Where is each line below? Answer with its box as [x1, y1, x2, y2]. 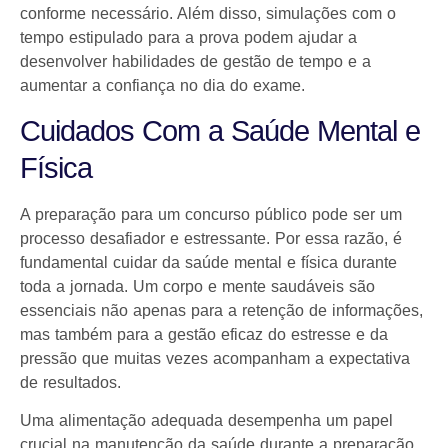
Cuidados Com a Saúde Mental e [20, 114, 420, 147]
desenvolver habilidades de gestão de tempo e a [20, 53, 371, 71]
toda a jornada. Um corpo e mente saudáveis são [20, 277, 375, 295]
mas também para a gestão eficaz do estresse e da [20, 325, 388, 343]
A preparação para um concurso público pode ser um [20, 205, 402, 223]
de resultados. [20, 373, 121, 391]
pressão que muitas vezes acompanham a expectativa [20, 349, 410, 367]
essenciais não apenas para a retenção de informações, [20, 301, 423, 319]
